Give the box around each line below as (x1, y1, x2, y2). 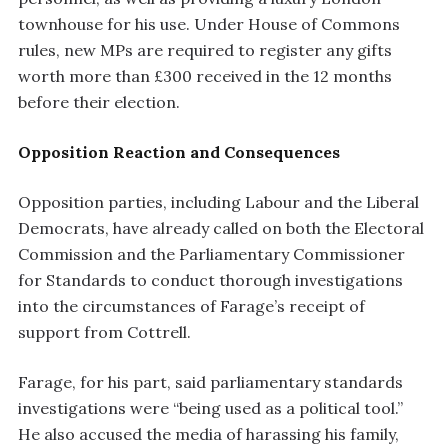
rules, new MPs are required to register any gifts (18, 39, 392, 60)
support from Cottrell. (18, 321, 191, 342)
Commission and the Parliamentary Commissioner (18, 243, 405, 264)
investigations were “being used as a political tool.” (18, 397, 403, 418)
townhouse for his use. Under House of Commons (18, 13, 400, 34)
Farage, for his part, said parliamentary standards (18, 371, 403, 392)
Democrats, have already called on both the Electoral (18, 217, 424, 238)
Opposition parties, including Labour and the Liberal (18, 191, 419, 212)
